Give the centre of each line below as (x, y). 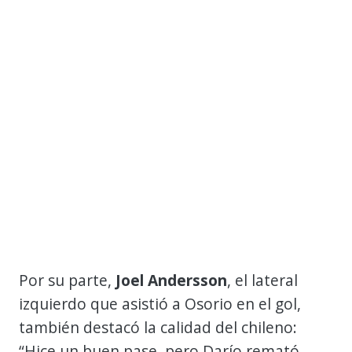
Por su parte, (67, 280)
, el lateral (262, 280)
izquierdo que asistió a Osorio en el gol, (160, 303)
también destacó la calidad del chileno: (158, 327)
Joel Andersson (171, 280)
